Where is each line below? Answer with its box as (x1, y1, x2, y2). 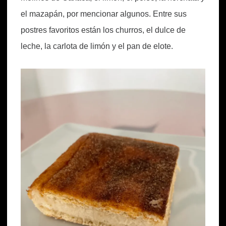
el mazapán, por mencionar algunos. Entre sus (21, 9, 187, 18)
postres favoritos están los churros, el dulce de (21, 25, 186, 34)
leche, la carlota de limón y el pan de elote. (21, 41, 173, 50)
